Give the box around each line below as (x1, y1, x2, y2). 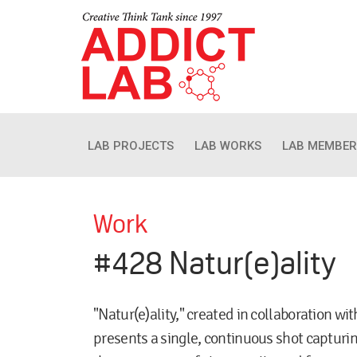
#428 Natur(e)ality (93, 245, 335, 280)
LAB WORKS (194, 139, 261, 153)
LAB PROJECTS (88, 139, 174, 153)
